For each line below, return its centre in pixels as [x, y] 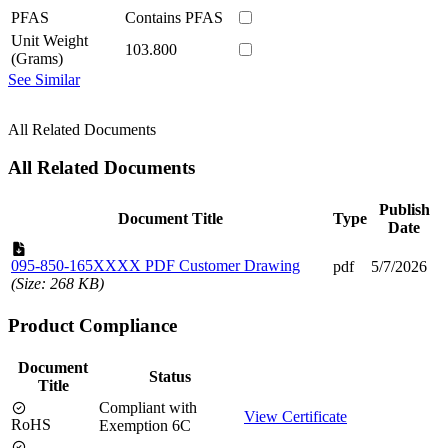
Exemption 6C [145, 425]
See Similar [44, 79]
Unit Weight [49, 40]
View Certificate [295, 416]
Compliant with [148, 407]
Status [169, 376]
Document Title [170, 219]
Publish [404, 210]
